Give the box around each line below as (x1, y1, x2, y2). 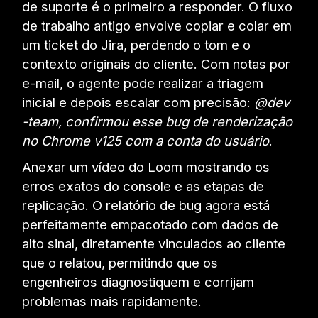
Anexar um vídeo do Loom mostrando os (22, 159, 270, 175)
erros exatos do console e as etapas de (22, 178, 265, 194)
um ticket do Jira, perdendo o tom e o (22, 37, 251, 53)
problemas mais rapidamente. (22, 293, 202, 309)
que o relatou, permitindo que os (22, 255, 219, 271)
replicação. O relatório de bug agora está (22, 197, 270, 214)
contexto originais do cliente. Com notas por (22, 56, 291, 72)
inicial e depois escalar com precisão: (22, 94, 255, 111)
